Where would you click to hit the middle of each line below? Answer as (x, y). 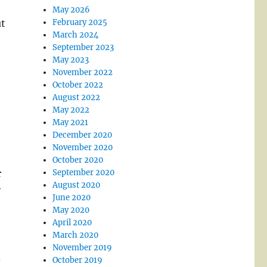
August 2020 (77, 185)
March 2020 (76, 235)
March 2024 (76, 35)
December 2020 (83, 135)
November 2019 (83, 248)
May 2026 (72, 10)
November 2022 (83, 73)
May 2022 (71, 110)
